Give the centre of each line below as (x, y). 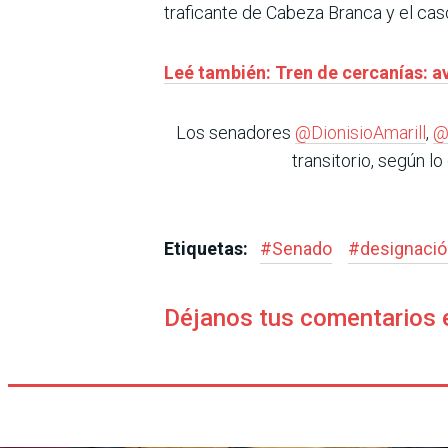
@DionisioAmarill (360, 132)
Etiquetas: (208, 248)
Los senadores (235, 132)
